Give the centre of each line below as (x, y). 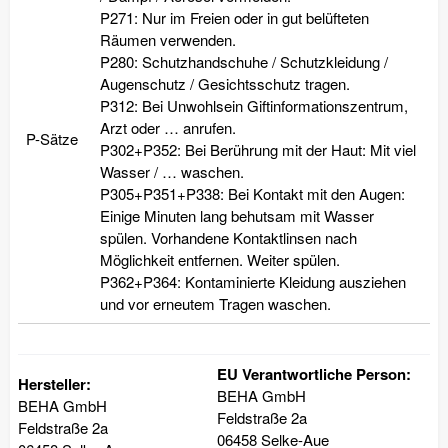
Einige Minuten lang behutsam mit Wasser (237, 215)
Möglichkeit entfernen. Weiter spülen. (220, 259)
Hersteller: (54, 383)
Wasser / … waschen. (172, 171)
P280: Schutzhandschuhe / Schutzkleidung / (244, 61)
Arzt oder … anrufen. (168, 127)
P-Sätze (52, 138)
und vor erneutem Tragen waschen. (215, 303)
